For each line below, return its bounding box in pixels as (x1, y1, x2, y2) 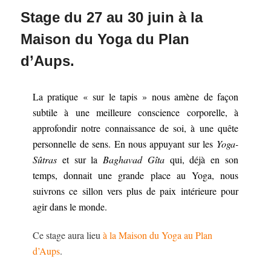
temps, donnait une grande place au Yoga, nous (33, 169, 238, 182)
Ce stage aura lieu (33, 229, 103, 242)
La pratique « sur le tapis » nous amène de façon (33, 90, 238, 103)
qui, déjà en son (164, 153, 238, 166)
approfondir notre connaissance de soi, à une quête (33, 122, 238, 135)
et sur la (57, 153, 103, 166)
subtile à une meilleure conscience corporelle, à (33, 106, 238, 119)
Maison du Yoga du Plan (21, 30, 190, 47)
